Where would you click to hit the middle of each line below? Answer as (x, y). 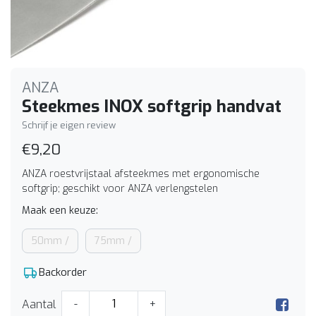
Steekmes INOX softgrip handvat (152, 106)
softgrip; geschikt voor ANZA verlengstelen (120, 188)
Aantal (39, 305)
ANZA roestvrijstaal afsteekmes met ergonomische (141, 174)
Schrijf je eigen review (69, 125)
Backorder (63, 272)
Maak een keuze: (60, 210)
